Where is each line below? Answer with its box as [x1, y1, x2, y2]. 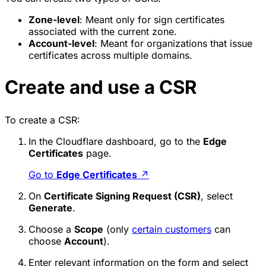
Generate [28, 202, 72, 214]
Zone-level [28, 13, 80, 26]
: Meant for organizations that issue [94, 37, 252, 49]
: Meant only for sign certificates [80, 13, 224, 26]
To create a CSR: [5, 114, 80, 126]
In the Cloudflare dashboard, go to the [28, 135, 203, 148]
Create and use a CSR [5, 76, 197, 99]
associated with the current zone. [28, 25, 177, 37]
